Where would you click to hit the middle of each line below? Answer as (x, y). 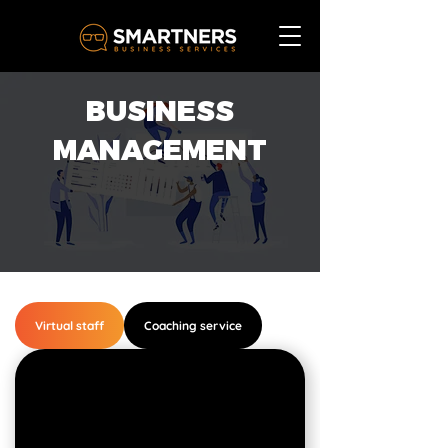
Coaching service (193, 325)
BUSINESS (160, 111)
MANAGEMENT (160, 150)
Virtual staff (69, 325)
